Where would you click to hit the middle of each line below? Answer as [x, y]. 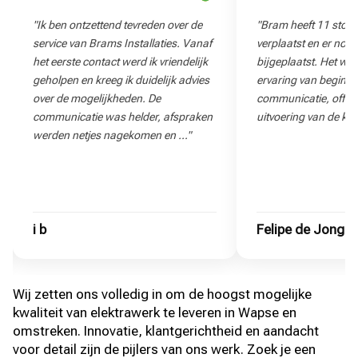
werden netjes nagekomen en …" [112, 135]
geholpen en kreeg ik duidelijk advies [121, 80]
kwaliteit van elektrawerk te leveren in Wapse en [155, 312]
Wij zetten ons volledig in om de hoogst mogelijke [163, 294]
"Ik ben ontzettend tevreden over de [118, 24]
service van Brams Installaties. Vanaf [123, 43]
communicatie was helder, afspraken [123, 116]
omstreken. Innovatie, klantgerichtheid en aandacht [166, 330]
